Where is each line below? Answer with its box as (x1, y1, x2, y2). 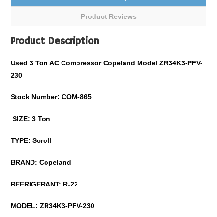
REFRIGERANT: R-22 (11, 180, 78, 188)
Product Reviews (80, 13, 137, 20)
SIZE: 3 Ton (13, 115, 51, 123)
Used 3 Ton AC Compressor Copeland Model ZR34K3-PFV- (11, 59, 203, 67)
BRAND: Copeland (11, 158, 72, 166)
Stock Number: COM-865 (11, 93, 92, 101)
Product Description (11, 35, 100, 47)
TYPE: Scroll (11, 137, 52, 144)
